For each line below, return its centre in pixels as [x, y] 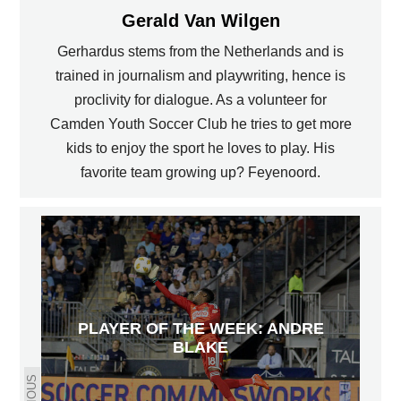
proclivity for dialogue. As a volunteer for [200, 99]
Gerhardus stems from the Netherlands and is [200, 51]
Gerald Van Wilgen [200, 20]
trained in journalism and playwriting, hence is [200, 75]
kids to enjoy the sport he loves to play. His [200, 148]
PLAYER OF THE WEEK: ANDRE [200, 329]
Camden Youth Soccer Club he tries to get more [200, 124]
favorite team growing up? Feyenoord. [200, 172]
